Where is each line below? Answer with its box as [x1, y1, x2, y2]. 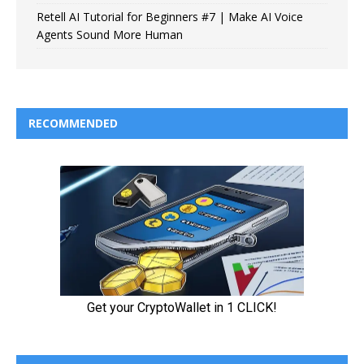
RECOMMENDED [28, 115, 118, 132]
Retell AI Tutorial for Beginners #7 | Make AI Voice [37, 9, 303, 25]
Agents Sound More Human [37, 27, 183, 43]
